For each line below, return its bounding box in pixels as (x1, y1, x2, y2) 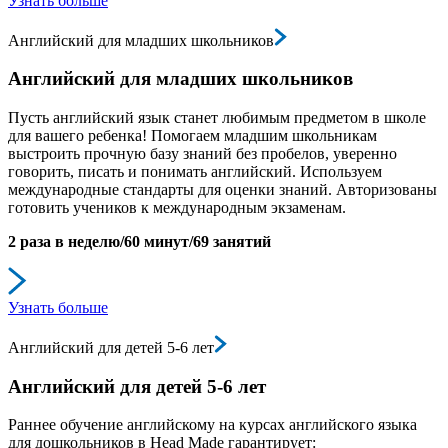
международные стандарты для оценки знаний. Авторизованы (8, 180, 437, 198)
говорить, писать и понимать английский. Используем (8, 162, 382, 180)
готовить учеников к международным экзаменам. (8, 198, 346, 216)
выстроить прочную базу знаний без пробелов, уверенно (8, 144, 397, 162)
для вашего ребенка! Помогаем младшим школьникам (8, 126, 377, 144)
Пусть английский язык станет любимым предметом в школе (8, 108, 426, 126)
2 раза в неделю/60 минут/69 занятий (8, 232, 271, 250)
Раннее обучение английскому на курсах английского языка (8, 416, 417, 434)
